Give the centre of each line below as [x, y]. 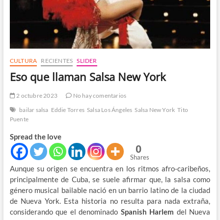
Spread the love [35, 136]
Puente [19, 119]
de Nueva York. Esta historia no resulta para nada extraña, [110, 201]
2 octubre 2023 [36, 95]
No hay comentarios [99, 95]
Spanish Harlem [147, 211]
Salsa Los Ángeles [110, 110]
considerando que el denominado [65, 211]
